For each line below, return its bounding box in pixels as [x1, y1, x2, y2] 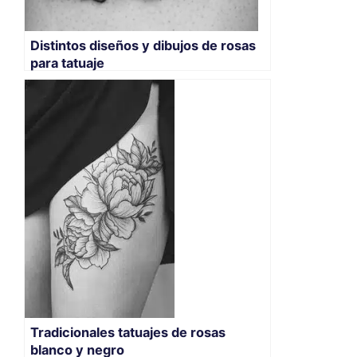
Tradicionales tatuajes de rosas [30, 324, 226, 340]
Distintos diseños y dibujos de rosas [30, 37, 256, 54]
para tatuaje [30, 55, 104, 72]
